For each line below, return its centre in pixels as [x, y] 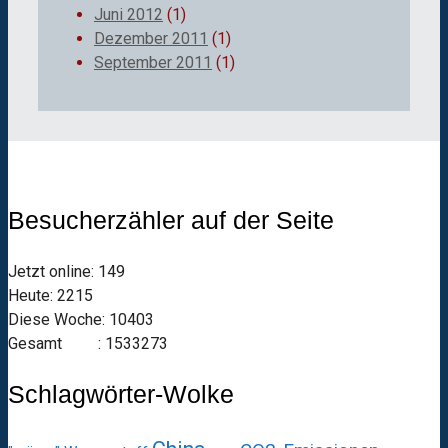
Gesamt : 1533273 [88, 343]
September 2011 [153, 63]
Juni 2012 [128, 15]
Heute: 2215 [50, 295]
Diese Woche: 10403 [81, 319]
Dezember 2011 [151, 39]
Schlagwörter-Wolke [121, 394]
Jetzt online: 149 [66, 271]
